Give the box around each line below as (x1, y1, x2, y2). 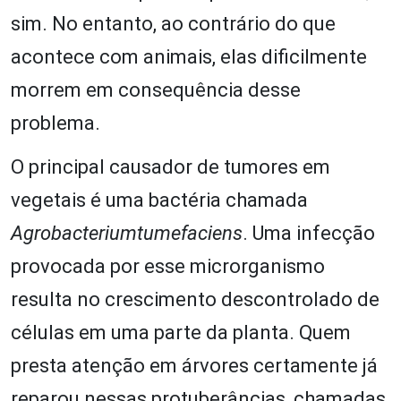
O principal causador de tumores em (11, 155, 330, 178)
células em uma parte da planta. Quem (11, 320, 351, 344)
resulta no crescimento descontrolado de (11, 287, 380, 311)
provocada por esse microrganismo (11, 254, 325, 277)
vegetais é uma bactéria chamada (11, 188, 308, 211)
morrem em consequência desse (11, 78, 301, 101)
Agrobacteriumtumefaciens (11, 221, 243, 244)
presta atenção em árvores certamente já (11, 354, 378, 377)
